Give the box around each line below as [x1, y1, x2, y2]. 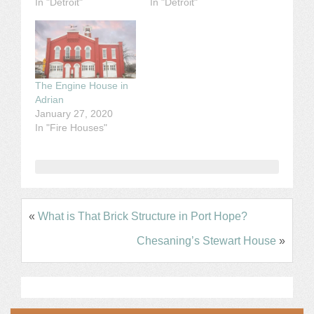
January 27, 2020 [35, 107, 113, 119]
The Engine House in [35, 79, 128, 91]
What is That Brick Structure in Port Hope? [38, 210, 247, 222]
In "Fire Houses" [35, 121, 107, 133]
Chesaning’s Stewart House [137, 234, 276, 247]
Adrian [35, 93, 64, 105]
